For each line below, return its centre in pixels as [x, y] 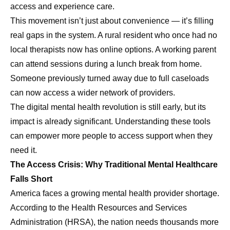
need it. [24, 150]
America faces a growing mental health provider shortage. [115, 194]
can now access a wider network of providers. [93, 93]
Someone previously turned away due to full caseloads [110, 79]
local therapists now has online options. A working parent [113, 50]
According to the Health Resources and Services [99, 208]
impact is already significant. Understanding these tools [110, 122]
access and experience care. [62, 7]
